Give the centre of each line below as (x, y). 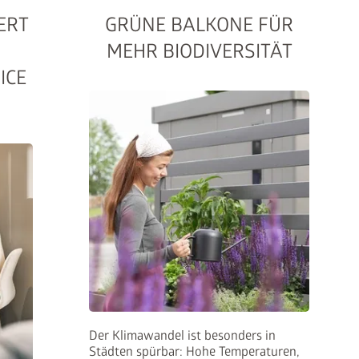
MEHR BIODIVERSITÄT (199, 52)
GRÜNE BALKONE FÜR (200, 26)
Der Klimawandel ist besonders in (182, 335)
